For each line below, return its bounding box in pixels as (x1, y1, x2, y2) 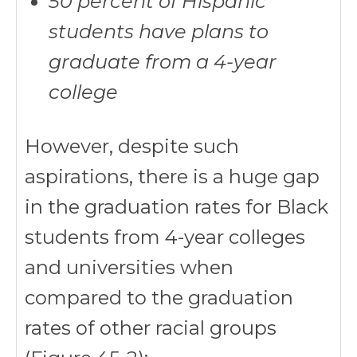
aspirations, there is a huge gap (25, 165, 320, 188)
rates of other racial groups (25, 316, 277, 339)
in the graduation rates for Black (25, 195, 328, 218)
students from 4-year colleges (25, 226, 305, 249)
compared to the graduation (25, 286, 293, 309)
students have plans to (49, 20, 269, 43)
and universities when (25, 256, 233, 279)
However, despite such (25, 135, 239, 158)
